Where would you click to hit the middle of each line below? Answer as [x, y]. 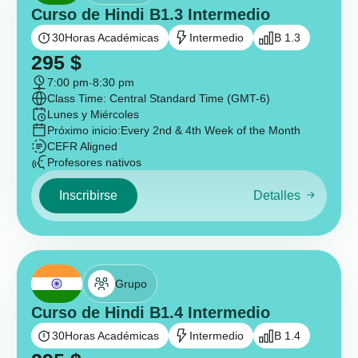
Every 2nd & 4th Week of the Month [211, 130]
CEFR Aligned [82, 146]
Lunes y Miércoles [93, 114]
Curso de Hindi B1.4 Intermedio [151, 312]
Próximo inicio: [84, 130]
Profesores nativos [94, 162]
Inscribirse [88, 195]
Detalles [276, 196]
